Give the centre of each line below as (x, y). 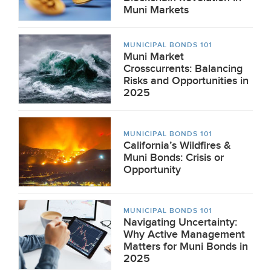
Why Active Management (184, 234)
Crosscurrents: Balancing (183, 69)
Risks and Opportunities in (186, 81)
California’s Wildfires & (177, 145)
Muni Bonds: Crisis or (174, 158)
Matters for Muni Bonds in (186, 247)
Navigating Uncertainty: (180, 222)
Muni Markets (156, 10)
